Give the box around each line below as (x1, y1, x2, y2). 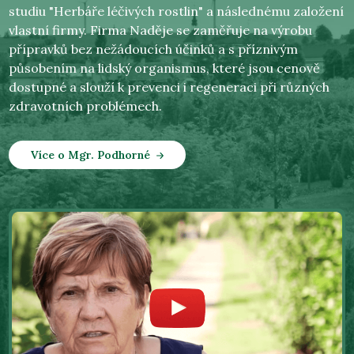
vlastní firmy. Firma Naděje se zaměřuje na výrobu (9, 22, 313, 39)
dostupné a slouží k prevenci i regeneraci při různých (9, 79, 330, 96)
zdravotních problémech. (9, 98, 163, 115)
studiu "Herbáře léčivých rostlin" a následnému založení (9, 3, 345, 20)
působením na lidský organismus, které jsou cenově (9, 60, 321, 77)
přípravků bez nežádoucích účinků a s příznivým (9, 41, 299, 58)
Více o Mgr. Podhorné (31, 148, 151, 163)
